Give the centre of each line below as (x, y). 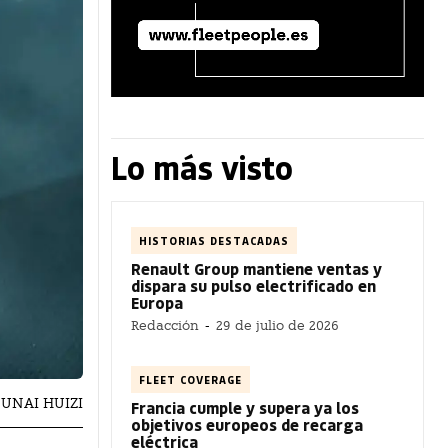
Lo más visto (202, 166)
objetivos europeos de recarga (247, 424)
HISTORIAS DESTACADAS (214, 240)
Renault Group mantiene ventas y (256, 268)
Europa (157, 302)
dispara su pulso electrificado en (253, 285)
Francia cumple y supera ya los (245, 407)
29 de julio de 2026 (277, 325)
